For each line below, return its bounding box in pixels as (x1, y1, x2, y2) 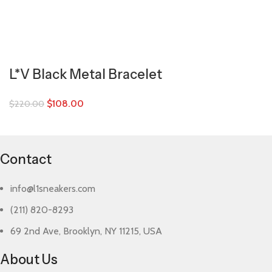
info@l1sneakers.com (10, 183, 96, 194)
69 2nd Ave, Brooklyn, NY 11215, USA (10, 225, 163, 237)
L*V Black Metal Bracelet (9, 66, 162, 83)
